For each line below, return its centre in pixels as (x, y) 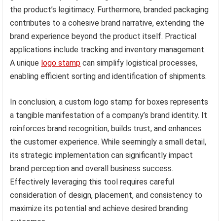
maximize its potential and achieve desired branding (99, 209)
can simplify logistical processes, (139, 63)
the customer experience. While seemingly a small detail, (108, 142)
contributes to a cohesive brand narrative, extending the (107, 23)
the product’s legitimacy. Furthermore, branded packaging (110, 10)
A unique (26, 63)
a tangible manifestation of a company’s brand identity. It (109, 115)
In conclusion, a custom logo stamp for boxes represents (109, 102)
